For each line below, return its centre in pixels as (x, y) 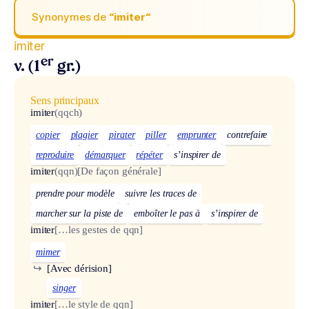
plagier (84, 135)
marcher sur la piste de (80, 213)
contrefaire (247, 135)
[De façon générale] (119, 171)
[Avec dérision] (79, 268)
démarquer (105, 155)
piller (156, 135)
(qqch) (69, 113)
